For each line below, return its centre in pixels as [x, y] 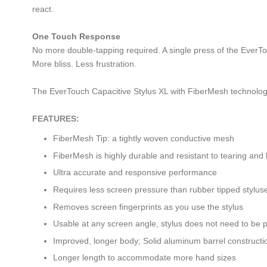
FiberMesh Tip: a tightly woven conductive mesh [144, 139]
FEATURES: [56, 119]
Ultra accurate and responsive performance [135, 173]
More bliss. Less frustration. [84, 64]
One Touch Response [76, 37]
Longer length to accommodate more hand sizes [145, 258]
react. [43, 9]
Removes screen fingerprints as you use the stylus [148, 207]
